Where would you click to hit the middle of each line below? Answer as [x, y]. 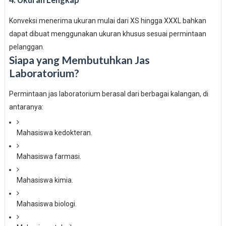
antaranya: [26, 107]
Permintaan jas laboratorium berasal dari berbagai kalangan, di [108, 94]
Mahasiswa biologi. [46, 204]
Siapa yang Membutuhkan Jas [79, 60]
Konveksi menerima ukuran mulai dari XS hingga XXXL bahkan [107, 21]
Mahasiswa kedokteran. [54, 133]
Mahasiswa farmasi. [49, 156]
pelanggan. [26, 47]
